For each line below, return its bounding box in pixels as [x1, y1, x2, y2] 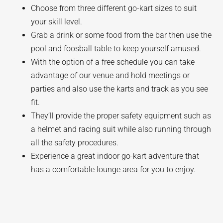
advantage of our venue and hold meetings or [31, 71, 190, 80]
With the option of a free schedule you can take [31, 57, 195, 67]
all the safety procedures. [31, 138, 119, 147]
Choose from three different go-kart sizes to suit [31, 3, 197, 13]
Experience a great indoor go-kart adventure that [31, 151, 200, 161]
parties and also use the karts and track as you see [31, 84, 209, 94]
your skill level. [31, 17, 83, 26]
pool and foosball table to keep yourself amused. [31, 44, 202, 53]
